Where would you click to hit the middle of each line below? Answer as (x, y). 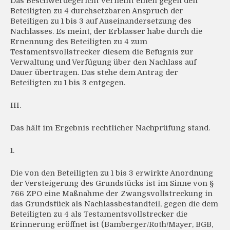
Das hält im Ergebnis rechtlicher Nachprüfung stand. (110, 128)
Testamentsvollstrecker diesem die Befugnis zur (102, 52)
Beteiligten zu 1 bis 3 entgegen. (68, 83)
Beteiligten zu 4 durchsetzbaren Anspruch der (97, 11)
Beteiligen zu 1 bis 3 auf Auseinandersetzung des (101, 21)
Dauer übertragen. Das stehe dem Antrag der (94, 73)
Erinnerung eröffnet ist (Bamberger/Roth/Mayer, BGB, (112, 225)
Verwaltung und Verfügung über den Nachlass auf (103, 62)
